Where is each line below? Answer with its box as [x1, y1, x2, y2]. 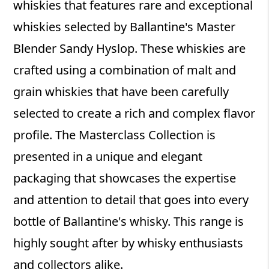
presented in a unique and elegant [13, 148, 203, 165]
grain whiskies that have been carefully [13, 83, 229, 100]
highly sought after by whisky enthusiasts [13, 235, 244, 252]
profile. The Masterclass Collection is [13, 127, 216, 144]
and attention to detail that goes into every [13, 192, 249, 208]
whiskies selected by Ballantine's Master [13, 19, 236, 35]
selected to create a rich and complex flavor [13, 105, 256, 122]
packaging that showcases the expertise [13, 170, 237, 187]
